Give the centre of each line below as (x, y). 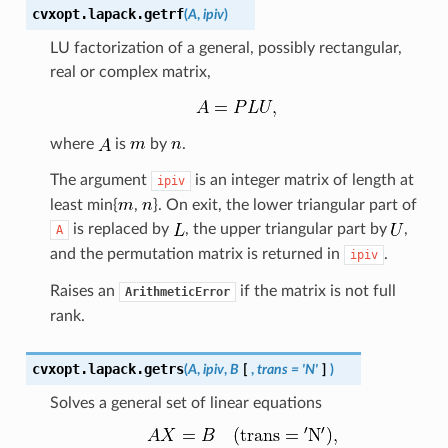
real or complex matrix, (130, 71)
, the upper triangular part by (287, 228)
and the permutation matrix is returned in (196, 253)
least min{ (83, 204)
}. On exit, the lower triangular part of (284, 204)
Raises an (84, 290)
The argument (100, 179)
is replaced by (120, 228)
